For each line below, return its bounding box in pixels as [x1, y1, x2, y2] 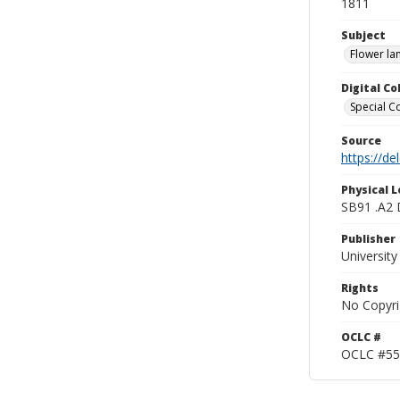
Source [341, 133, 381, 148]
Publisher [341, 231, 396, 246]
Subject [341, 28, 386, 43]
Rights [341, 280, 379, 296]
